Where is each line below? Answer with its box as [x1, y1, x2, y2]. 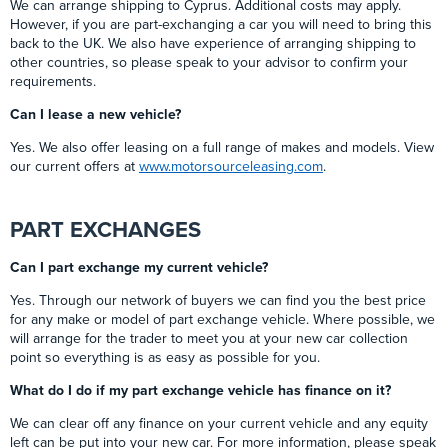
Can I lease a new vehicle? [10, 106, 181, 124]
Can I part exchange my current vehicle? [10, 259, 268, 277]
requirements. [10, 73, 96, 91]
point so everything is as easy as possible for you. [10, 349, 320, 367]
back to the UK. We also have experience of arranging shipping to [10, 35, 416, 53]
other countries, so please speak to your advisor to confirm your [10, 54, 408, 72]
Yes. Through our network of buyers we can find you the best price [10, 292, 426, 310]
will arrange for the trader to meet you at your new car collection [10, 330, 408, 348]
